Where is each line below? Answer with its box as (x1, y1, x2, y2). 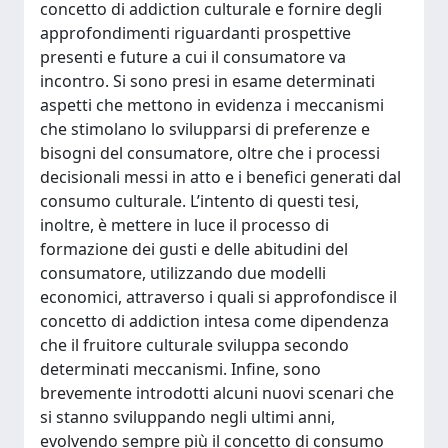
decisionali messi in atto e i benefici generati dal (40, 166, 401, 188)
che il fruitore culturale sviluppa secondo (40, 334, 349, 356)
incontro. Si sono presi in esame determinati (40, 70, 375, 92)
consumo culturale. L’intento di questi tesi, (40, 190, 359, 212)
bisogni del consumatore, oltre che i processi (40, 142, 380, 164)
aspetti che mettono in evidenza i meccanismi (40, 94, 384, 116)
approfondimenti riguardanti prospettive (40, 22, 351, 44)
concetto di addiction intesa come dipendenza (40, 310, 389, 332)
